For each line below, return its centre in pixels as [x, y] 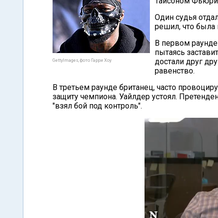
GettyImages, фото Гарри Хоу [82, 60]
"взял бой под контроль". [97, 106]
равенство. [175, 71]
